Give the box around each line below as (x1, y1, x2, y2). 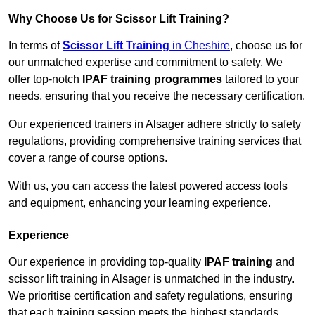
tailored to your (222, 73, 299, 86)
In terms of (8, 39, 63, 52)
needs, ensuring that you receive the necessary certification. (8, 90, 305, 103)
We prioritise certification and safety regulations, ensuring (8, 290, 292, 302)
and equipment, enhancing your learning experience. (8, 197, 271, 210)
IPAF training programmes (82, 73, 222, 86)
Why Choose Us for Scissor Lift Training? (8, 13, 229, 25)
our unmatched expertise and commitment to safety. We (8, 56, 283, 69)
